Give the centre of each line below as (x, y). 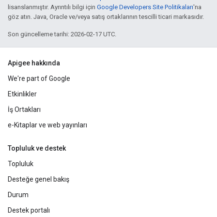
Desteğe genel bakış (39, 179)
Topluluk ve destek (37, 148)
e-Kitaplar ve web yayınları (47, 125)
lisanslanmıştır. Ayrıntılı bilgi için (52, 7)
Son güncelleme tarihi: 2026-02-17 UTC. (62, 34)
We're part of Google (39, 78)
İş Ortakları (24, 109)
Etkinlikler (22, 94)
